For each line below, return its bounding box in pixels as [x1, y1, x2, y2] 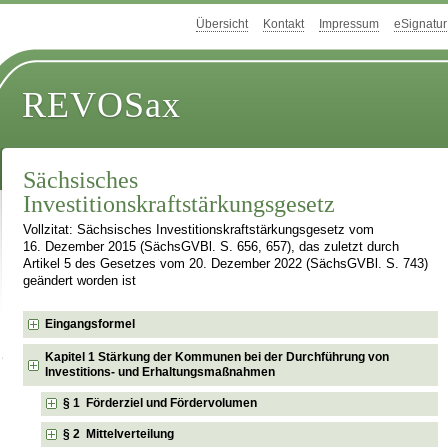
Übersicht [196, 17, 248, 32]
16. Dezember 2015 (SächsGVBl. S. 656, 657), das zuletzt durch [23, 240, 400, 255]
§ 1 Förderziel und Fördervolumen [63, 396, 258, 411]
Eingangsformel [45, 316, 136, 331]
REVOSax [22, 85, 182, 126]
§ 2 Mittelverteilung [63, 426, 175, 441]
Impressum [319, 17, 379, 32]
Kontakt [263, 17, 304, 32]
